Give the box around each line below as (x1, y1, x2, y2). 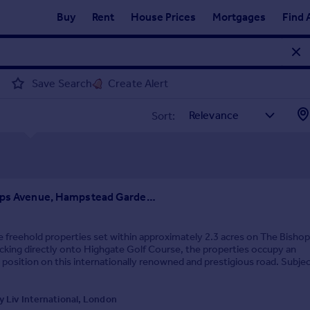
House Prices (131, 10, 196, 24)
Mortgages (212, 10, 266, 24)
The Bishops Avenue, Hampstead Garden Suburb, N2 (146, 190, 156, 203)
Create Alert (108, 77, 169, 90)
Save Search (32, 77, 93, 90)
